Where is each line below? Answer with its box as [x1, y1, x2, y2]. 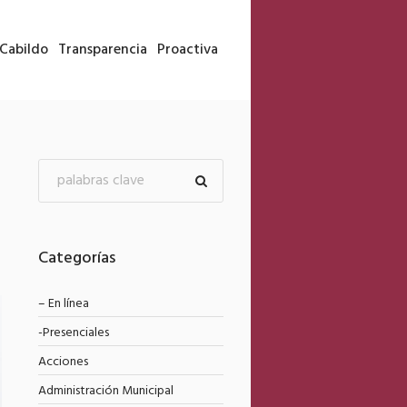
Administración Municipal [37, 381, 174, 402]
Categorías [37, 245, 115, 272]
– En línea [37, 293, 89, 314]
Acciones [37, 352, 88, 372]
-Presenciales [37, 323, 109, 343]
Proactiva [157, 38, 218, 62]
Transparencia [58, 38, 147, 62]
